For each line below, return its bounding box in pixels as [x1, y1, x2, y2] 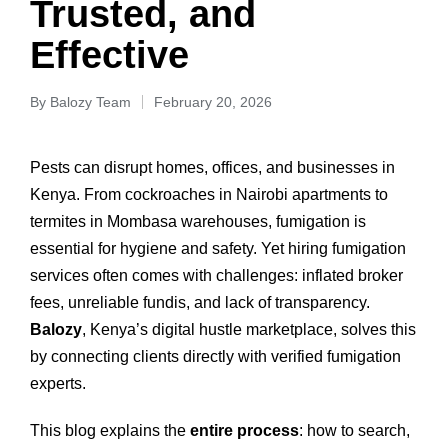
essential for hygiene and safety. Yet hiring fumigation [30, 240, 406, 258]
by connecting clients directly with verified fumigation [30, 348, 401, 366]
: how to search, [299, 422, 410, 440]
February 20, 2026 [154, 94, 272, 111]
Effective [30, 34, 189, 77]
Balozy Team [50, 94, 131, 111]
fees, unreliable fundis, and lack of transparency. [30, 294, 370, 312]
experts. [30, 375, 86, 393]
